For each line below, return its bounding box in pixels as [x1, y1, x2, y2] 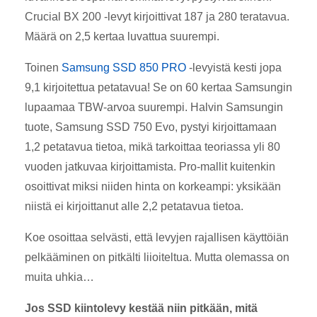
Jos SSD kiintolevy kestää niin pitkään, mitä [25, 301, 258, 314]
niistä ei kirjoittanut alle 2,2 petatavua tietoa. [25, 200, 243, 212]
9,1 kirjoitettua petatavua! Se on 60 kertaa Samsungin [25, 81, 292, 93]
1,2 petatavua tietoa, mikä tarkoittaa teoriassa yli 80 [25, 140, 280, 153]
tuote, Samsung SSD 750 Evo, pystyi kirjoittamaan [25, 120, 277, 133]
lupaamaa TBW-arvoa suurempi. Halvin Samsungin [25, 100, 283, 113]
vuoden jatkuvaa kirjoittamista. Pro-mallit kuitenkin [25, 160, 275, 173]
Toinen [25, 61, 62, 74]
